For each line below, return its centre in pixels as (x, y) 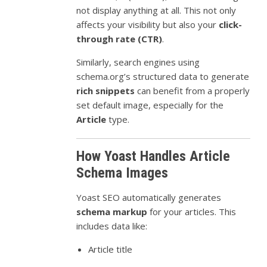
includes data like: (112, 226)
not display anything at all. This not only (156, 10)
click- (231, 25)
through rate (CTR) (119, 39)
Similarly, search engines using (138, 62)
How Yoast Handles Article (153, 156)
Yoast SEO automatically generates (149, 198)
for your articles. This (192, 212)
